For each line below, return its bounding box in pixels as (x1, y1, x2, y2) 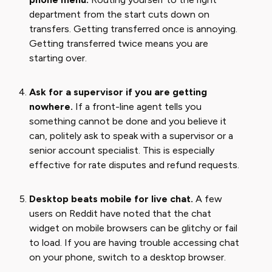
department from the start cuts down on (29, 8, 209, 20)
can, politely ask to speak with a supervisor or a (29, 130, 233, 141)
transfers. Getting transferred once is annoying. (29, 23, 237, 35)
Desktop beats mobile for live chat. (29, 193, 193, 205)
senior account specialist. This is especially (29, 144, 214, 156)
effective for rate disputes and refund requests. (29, 159, 239, 171)
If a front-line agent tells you (73, 101, 202, 112)
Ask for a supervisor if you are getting (29, 86, 207, 98)
